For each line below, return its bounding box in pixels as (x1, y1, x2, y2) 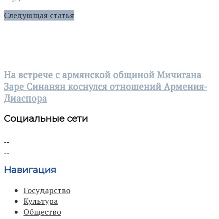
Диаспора (4, 92, 47, 104)
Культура (23, 195, 58, 206)
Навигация (4, 164, 56, 175)
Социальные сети (4, 113, 88, 125)
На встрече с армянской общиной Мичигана (4, 68, 201, 81)
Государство (23, 184, 70, 196)
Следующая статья (4, 10, 74, 21)
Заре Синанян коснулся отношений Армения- (4, 80, 207, 92)
